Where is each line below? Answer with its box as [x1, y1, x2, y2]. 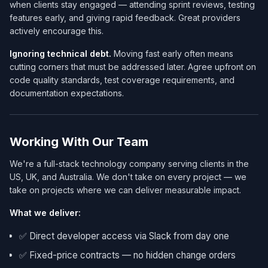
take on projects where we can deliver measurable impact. [10, 184, 241, 195]
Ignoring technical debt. [10, 48, 111, 59]
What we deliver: [10, 207, 81, 218]
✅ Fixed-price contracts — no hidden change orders [19, 249, 236, 261]
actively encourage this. [10, 25, 103, 36]
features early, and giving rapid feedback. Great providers [10, 12, 240, 23]
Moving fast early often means [111, 48, 233, 59]
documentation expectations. [10, 87, 124, 98]
